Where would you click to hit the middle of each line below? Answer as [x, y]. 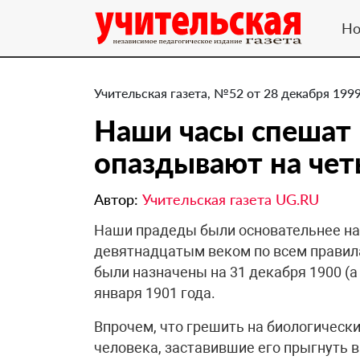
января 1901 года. [155, 293]
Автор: [118, 199]
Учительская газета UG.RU [231, 199]
